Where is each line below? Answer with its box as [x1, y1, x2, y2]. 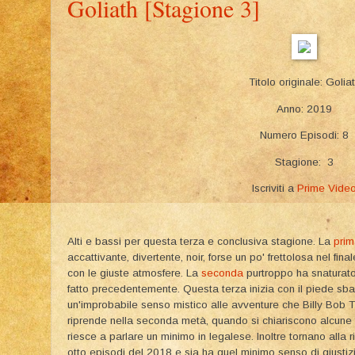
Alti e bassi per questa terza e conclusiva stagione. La [67, 235, 334, 248]
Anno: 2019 [277, 102, 332, 115]
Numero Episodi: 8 [260, 129, 349, 142]
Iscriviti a [252, 182, 297, 195]
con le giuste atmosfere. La [67, 267, 201, 280]
